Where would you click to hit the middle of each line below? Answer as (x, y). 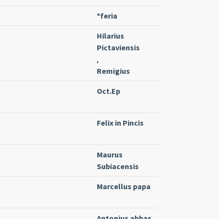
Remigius (113, 71)
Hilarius (110, 35)
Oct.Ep (109, 91)
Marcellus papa (124, 186)
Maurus (110, 154)
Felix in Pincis (120, 122)
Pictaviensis (118, 47)
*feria (107, 15)
